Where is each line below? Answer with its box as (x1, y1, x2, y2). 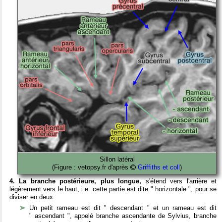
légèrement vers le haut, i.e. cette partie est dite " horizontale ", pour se (9, 185, 217, 193)
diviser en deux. (9, 193, 55, 201)
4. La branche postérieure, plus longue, (9, 177, 146, 185)
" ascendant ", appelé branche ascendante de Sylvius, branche (29, 212, 217, 220)
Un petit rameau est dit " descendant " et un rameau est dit (29, 204, 217, 212)
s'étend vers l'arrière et (145, 177, 217, 185)
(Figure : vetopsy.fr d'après (52, 163, 130, 171)
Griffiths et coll (136, 163, 180, 171)
